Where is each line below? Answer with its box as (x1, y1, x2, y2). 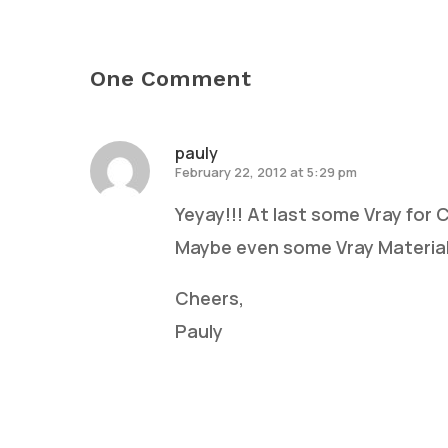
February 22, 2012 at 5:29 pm (175, 162, 357, 181)
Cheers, (175, 285, 244, 310)
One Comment (90, 65, 251, 91)
